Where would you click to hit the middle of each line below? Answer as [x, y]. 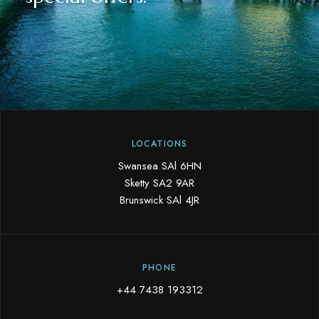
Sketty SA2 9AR [159, 183]
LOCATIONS [159, 144]
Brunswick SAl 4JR [159, 200]
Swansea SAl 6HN [159, 166]
